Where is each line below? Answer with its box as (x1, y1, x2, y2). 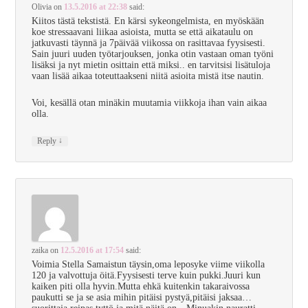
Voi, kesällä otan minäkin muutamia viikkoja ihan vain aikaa (32, 97, 267, 108)
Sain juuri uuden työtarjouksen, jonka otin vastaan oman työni (32, 49, 274, 60)
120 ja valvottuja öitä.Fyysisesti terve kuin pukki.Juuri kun (32, 269, 261, 280)
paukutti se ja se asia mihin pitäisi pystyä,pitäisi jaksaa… (32, 291, 252, 302)
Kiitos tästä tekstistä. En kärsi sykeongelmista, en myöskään (32, 16, 265, 27)
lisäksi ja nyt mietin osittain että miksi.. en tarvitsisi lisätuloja (32, 60, 271, 71)
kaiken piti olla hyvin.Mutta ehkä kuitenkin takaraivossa (32, 280, 250, 291)
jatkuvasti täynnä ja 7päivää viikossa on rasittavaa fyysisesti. (32, 38, 266, 49)
